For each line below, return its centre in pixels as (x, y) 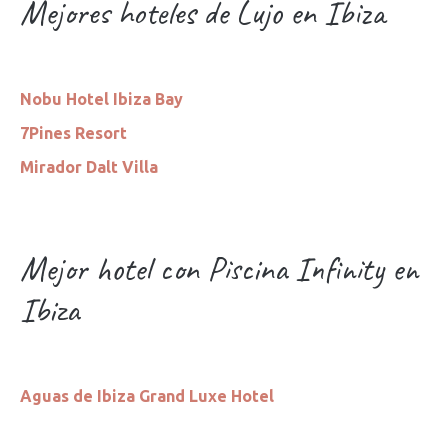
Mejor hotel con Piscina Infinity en (219, 268)
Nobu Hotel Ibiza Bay (101, 99)
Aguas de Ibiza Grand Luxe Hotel (147, 396)
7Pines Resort (73, 133)
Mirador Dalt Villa (89, 167)
